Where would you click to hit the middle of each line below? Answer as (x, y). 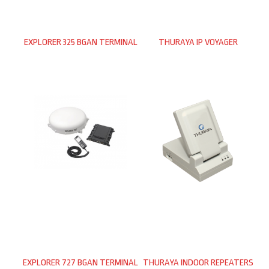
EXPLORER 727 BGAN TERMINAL (81, 262)
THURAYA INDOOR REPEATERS (198, 262)
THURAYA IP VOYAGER (198, 42)
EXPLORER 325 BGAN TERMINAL (80, 42)
